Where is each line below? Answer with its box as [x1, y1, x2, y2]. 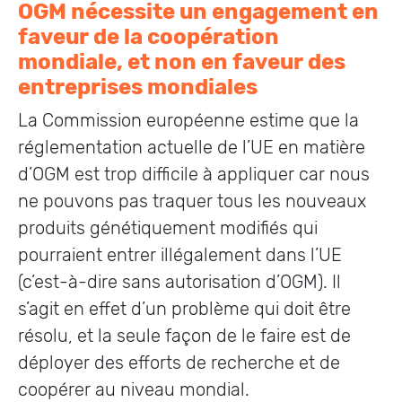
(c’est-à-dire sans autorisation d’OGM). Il [18, 271, 341, 293]
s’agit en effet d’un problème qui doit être [18, 298, 351, 319]
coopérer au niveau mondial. [18, 379, 254, 400]
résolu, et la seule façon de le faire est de [18, 325, 351, 346]
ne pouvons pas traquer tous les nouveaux [18, 190, 366, 212]
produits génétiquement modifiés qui [18, 217, 318, 239]
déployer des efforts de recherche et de [18, 352, 340, 373]
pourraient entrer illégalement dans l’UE [18, 244, 342, 266]
